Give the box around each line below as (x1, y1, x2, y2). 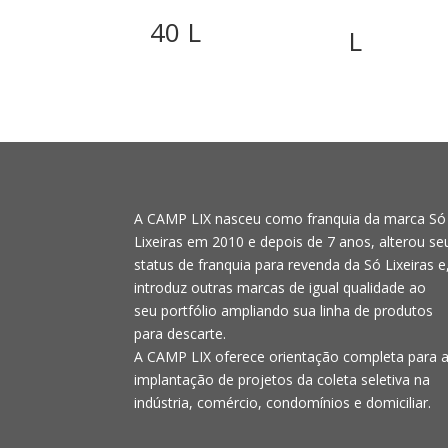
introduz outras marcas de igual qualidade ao (134, 277, 427, 297)
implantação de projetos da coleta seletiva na (134, 369, 431, 389)
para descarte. (134, 323, 227, 343)
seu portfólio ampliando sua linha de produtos (134, 300, 434, 320)
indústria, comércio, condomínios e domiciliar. (134, 392, 432, 412)
